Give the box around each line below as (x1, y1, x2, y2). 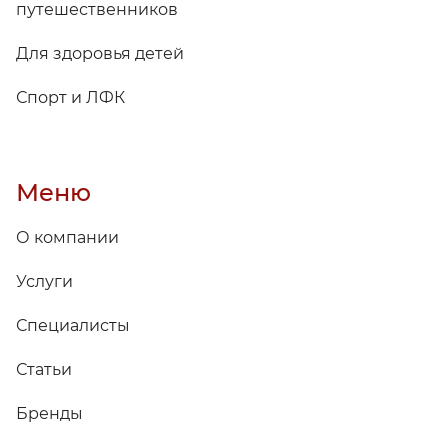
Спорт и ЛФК (16, 87, 125, 107)
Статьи (16, 359, 72, 379)
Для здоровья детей (16, 43, 184, 63)
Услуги (16, 271, 73, 291)
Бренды (16, 403, 83, 423)
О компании (16, 227, 119, 247)
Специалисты (16, 315, 130, 335)
